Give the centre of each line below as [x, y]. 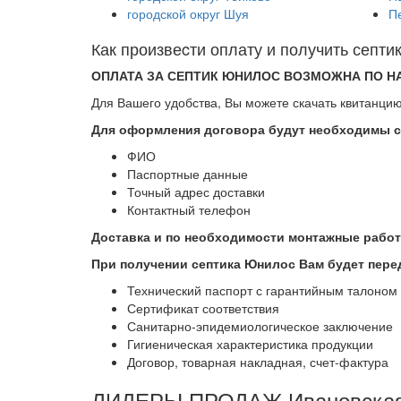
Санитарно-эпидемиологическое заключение [260, 326]
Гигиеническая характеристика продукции [250, 344]
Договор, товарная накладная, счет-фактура [258, 362]
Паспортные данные [188, 174]
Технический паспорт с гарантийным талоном [262, 290]
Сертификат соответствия [203, 308]
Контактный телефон [189, 209]
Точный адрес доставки [196, 192]
